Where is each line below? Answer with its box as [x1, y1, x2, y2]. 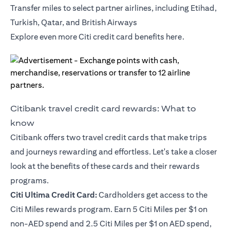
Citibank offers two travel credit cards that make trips [10, 132, 207, 143]
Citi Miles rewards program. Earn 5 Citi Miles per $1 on [10, 204, 207, 215]
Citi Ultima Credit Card [10, 190, 95, 200]
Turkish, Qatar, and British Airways [10, 17, 137, 28]
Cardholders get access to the [97, 190, 207, 200]
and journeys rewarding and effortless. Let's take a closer [10, 147, 217, 157]
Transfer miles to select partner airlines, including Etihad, [10, 3, 217, 13]
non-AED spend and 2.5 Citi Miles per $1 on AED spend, [10, 219, 212, 229]
